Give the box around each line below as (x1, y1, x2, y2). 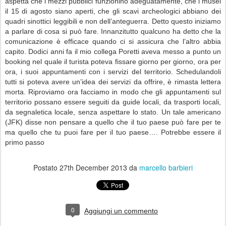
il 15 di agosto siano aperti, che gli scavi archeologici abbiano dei (5, 7, 221, 16)
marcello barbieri (139, 162, 193, 173)
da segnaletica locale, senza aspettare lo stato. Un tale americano (5, 108, 221, 117)
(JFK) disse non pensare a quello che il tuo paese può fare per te (5, 118, 221, 127)
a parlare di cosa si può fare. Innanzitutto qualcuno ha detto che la (5, 27, 221, 36)
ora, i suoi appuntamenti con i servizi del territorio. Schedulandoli (5, 68, 221, 76)
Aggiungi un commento (84, 207, 158, 215)
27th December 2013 (60, 162, 127, 173)
